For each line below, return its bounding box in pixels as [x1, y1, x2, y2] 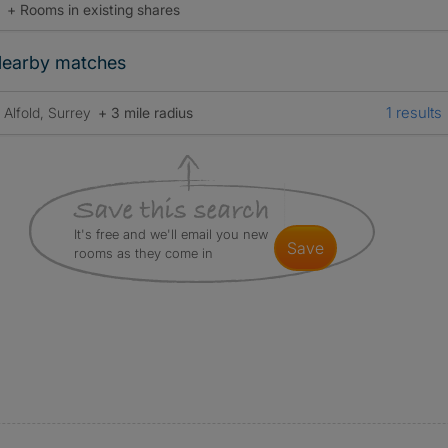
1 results [385, 103, 442, 122]
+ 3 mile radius [97, 104, 193, 121]
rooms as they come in [73, 245, 213, 261]
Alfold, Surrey [3, 104, 95, 121]
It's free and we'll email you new [73, 226, 268, 242]
